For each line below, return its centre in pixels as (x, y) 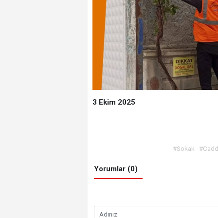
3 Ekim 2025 (114, 102)
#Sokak (183, 149)
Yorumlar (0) (116, 169)
